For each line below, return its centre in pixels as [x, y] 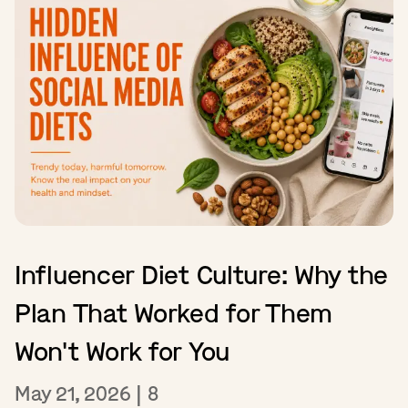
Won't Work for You [122, 352]
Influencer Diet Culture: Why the [202, 275]
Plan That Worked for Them [173, 313]
